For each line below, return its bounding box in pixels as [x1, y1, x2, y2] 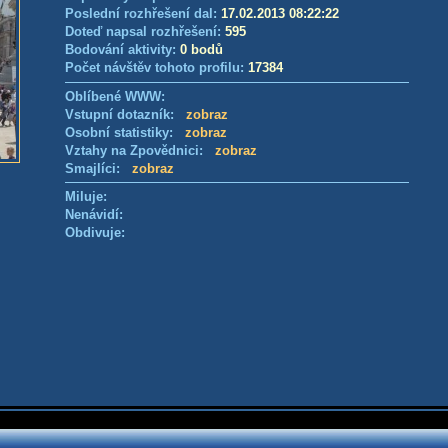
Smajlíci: [65, 161, 132, 176]
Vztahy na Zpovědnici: [65, 143, 215, 158]
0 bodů [180, 42, 223, 57]
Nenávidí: [65, 207, 123, 222]
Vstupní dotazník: [65, 107, 186, 122]
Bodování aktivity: [65, 42, 180, 57]
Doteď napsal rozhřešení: [65, 24, 225, 39]
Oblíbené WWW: [65, 89, 165, 104]
